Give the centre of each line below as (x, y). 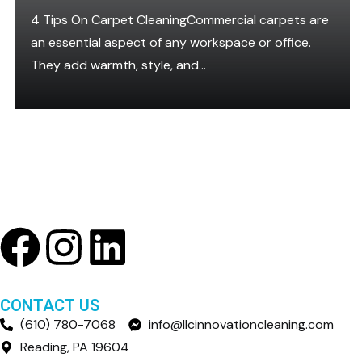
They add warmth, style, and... (118, 65)
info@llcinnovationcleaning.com (241, 324)
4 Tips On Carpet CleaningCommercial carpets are (180, 20)
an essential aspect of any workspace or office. (171, 42)
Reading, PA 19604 (75, 347)
